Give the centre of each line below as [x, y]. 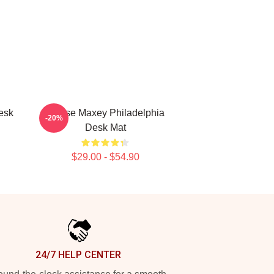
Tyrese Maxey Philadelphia [105, 113]
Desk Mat [105, 128]
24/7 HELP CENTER [78, 255]
